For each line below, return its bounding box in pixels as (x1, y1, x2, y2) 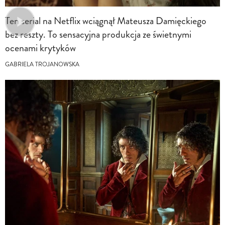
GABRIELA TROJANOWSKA (5, 60, 79, 69)
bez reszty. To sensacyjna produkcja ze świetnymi (5, 27, 191, 42)
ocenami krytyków (5, 40, 76, 55)
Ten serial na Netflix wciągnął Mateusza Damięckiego (5, 13, 206, 28)
